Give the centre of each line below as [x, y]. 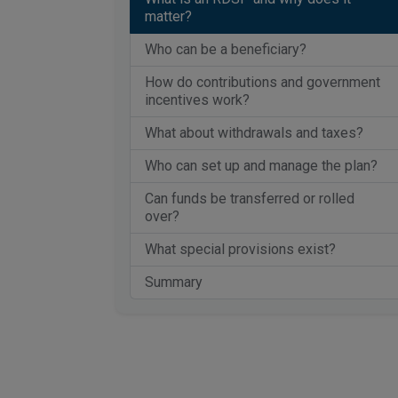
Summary [174, 282]
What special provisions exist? [240, 249]
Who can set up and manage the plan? [261, 166]
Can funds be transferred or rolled [250, 199]
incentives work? [197, 100]
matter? [168, 16]
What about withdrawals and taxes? [254, 133]
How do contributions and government [263, 82]
